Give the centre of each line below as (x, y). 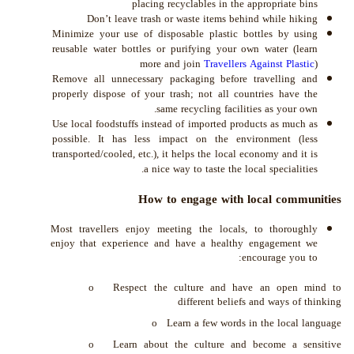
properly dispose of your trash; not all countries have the (185, 94)
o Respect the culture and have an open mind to (215, 287)
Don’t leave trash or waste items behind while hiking (203, 19)
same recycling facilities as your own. (237, 109)
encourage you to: (280, 258)
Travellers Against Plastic (260, 64)
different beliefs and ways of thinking (260, 301)
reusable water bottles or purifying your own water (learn (185, 49)
